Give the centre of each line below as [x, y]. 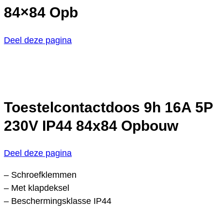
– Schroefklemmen [40, 175]
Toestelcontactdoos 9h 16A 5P [108, 107]
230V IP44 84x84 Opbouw [91, 125]
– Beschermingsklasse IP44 [58, 201]
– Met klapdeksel [37, 188]
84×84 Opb [41, 12]
